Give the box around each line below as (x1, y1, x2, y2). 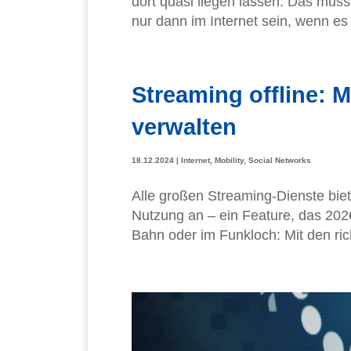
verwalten (132, 114, 237, 140)
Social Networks (248, 156, 311, 165)
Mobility (215, 156, 244, 165)
